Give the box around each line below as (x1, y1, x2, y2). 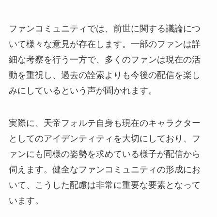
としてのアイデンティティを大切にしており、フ (8, 134, 201, 144)
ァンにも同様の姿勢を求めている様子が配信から (8, 149, 201, 159)
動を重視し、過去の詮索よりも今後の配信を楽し (8, 70, 201, 80)
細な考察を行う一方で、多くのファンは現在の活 (8, 54, 201, 64)
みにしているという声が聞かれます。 (8, 85, 157, 95)
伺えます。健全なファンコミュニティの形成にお (8, 165, 201, 175)
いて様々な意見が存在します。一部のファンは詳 (8, 39, 201, 49)
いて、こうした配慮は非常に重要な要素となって (8, 180, 201, 190)
